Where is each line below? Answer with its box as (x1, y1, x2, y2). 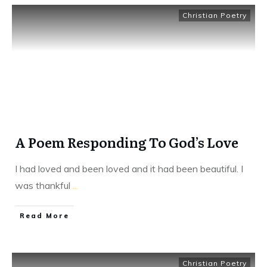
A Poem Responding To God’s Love (15, 132, 238, 152)
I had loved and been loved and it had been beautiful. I (15, 162, 243, 175)
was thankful (15, 179, 73, 191)
